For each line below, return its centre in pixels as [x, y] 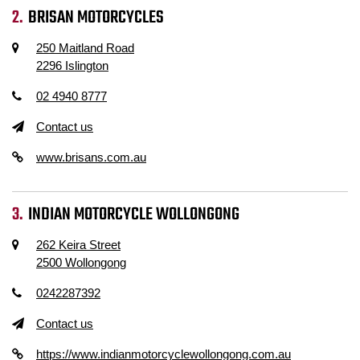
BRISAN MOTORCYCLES [96, 18]
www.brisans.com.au [91, 157]
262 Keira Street [78, 245]
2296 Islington [72, 65]
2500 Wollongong [81, 262]
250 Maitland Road [85, 48]
